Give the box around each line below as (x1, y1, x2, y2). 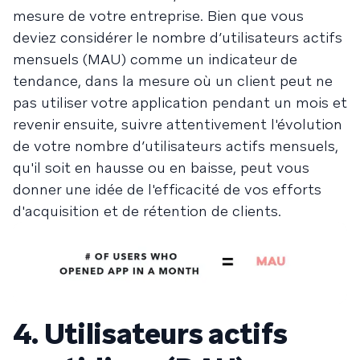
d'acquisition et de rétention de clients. (13, 202, 281, 221)
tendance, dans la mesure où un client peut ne (13, 72, 333, 91)
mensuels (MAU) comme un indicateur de (13, 50, 297, 69)
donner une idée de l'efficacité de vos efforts (13, 180, 321, 199)
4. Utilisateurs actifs (13, 315, 288, 354)
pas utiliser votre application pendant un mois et (13, 93, 347, 112)
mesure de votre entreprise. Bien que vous (13, 6, 304, 26)
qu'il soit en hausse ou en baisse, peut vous (13, 158, 309, 178)
